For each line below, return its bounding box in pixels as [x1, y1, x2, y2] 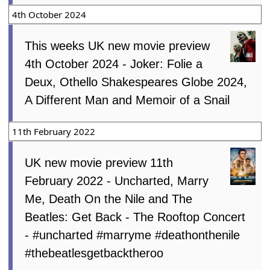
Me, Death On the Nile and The [25, 192, 193, 206]
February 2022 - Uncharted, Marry [25, 174, 209, 187]
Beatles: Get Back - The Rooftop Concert [25, 210, 246, 224]
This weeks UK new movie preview [25, 39, 210, 52]
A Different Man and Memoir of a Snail [25, 93, 230, 107]
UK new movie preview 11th [25, 155, 174, 169]
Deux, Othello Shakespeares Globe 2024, [25, 75, 248, 89]
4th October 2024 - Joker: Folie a [25, 57, 203, 71]
